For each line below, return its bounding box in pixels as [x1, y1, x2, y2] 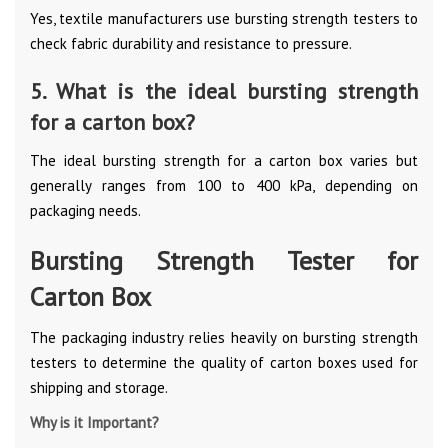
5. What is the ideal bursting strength [30, 76, 418, 105]
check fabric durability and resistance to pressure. [30, 33, 352, 53]
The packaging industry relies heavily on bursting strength [30, 327, 418, 347]
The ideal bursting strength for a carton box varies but [30, 150, 418, 170]
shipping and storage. [30, 377, 168, 397]
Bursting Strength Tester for [30, 243, 418, 277]
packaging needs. [30, 200, 141, 220]
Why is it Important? [30, 412, 159, 432]
